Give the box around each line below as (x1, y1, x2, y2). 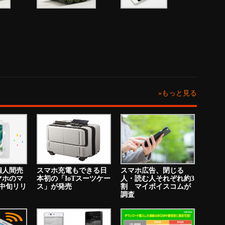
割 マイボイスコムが (121, 183, 191, 190)
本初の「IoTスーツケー (37, 175, 110, 182)
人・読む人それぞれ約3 (121, 175, 194, 182)
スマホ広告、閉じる (121, 167, 184, 174)
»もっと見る (158, 89, 197, 97)
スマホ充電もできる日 (37, 167, 107, 174)
